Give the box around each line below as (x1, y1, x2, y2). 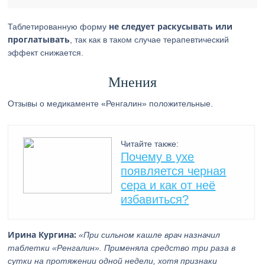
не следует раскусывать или (109, 21, 233, 32)
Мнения (108, 75, 157, 90)
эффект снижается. (8, 48, 84, 57)
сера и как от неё (121, 179, 216, 192)
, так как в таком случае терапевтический (70, 35, 230, 44)
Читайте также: (121, 139, 179, 148)
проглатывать (8, 34, 70, 45)
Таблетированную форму (8, 22, 109, 31)
